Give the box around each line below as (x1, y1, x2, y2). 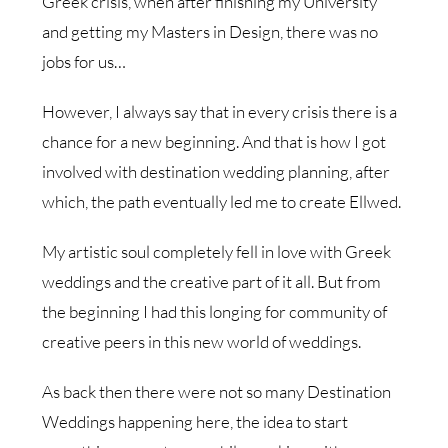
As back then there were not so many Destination (42, 380, 392, 402)
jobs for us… (42, 50, 127, 72)
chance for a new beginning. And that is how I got (42, 130, 387, 152)
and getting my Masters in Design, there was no (42, 20, 379, 42)
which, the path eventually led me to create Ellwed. (42, 190, 402, 212)
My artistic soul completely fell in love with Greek (42, 240, 392, 262)
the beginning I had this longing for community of (42, 300, 388, 322)
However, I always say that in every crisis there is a (42, 100, 398, 122)
